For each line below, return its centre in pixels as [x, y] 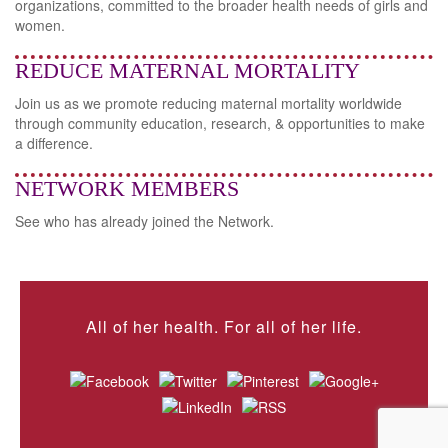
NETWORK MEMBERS [127, 188]
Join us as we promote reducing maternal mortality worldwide [208, 103]
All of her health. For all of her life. [224, 326]
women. [40, 25]
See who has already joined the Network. [144, 221]
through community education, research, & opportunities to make [220, 123]
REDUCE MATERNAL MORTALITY [187, 70]
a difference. [54, 143]
